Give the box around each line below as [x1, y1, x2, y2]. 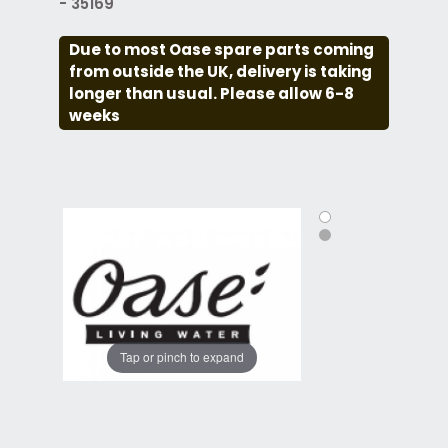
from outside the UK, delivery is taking [68, 60, 372, 82]
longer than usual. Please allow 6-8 [68, 82, 354, 104]
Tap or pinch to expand [120, 348, 245, 366]
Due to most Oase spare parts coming [68, 38, 374, 60]
